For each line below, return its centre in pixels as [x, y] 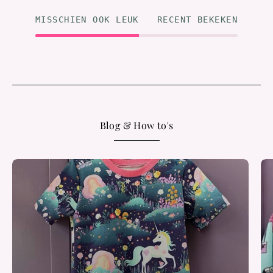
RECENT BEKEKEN [197, 19]
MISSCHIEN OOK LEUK [87, 19]
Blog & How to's [136, 125]
